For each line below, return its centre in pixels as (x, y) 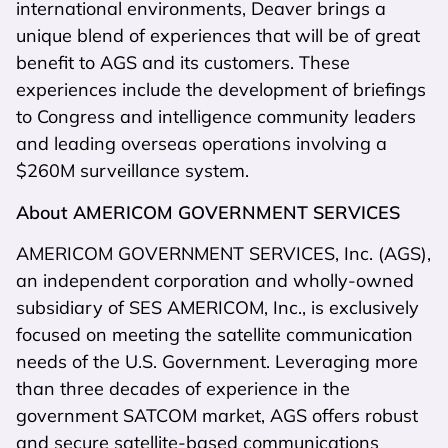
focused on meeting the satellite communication (214, 334)
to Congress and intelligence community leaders (216, 117)
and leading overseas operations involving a (201, 144)
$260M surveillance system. (132, 171)
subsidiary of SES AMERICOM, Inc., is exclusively (217, 307)
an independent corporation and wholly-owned (215, 280)
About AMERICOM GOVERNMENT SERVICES (208, 212)
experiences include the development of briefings (221, 90)
